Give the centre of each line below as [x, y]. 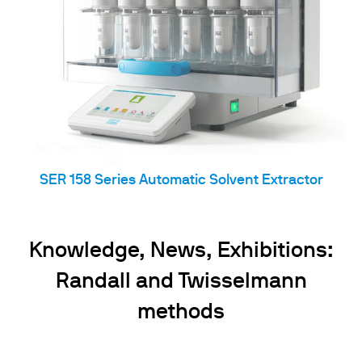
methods [181, 313]
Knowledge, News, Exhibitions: [181, 251]
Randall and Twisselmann [181, 282]
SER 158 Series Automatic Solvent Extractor [181, 181]
